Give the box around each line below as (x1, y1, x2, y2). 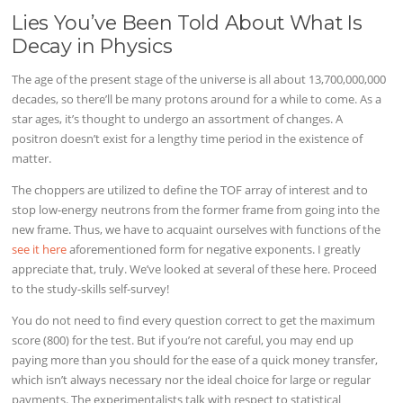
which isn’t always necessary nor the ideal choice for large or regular (12, 372, 372, 389)
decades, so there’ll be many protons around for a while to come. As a (12, 91, 382, 108)
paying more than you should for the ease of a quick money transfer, (12, 352, 379, 369)
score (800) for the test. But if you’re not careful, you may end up (12, 332, 354, 349)
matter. (12, 150, 52, 167)
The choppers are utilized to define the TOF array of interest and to (12, 182, 369, 199)
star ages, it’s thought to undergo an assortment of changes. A (12, 111, 344, 128)
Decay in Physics (12, 33, 173, 58)
